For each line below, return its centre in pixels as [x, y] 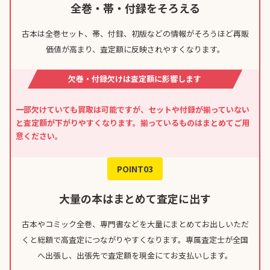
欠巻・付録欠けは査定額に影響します [135, 79]
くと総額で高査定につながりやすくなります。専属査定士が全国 [135, 240]
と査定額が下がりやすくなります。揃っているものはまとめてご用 [133, 123]
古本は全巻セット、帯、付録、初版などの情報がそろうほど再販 [135, 34]
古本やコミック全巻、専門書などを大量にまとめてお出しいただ [135, 224]
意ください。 [39, 136]
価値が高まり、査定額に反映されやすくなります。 [135, 49]
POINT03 [135, 169]
